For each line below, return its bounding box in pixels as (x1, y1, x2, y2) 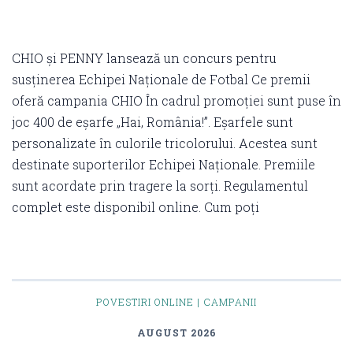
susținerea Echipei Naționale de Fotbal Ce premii (12, 70, 310, 87)
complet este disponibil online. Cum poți (12, 198, 259, 215)
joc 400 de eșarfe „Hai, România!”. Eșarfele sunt (12, 113, 293, 130)
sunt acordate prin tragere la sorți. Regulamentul (12, 176, 308, 194)
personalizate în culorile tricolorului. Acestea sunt (12, 134, 318, 151)
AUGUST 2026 (136, 325, 217, 339)
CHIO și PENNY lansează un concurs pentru (12, 49, 277, 66)
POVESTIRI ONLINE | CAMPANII (96, 295, 257, 308)
